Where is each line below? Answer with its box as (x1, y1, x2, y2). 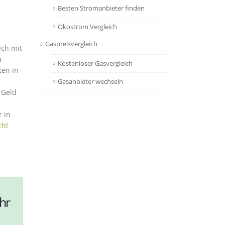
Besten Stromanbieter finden (58, 4, 145, 13)
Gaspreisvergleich (45, 39, 97, 49)
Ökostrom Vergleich (58, 22, 117, 31)
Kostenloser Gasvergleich (58, 58, 133, 68)
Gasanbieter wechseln (58, 77, 123, 86)
